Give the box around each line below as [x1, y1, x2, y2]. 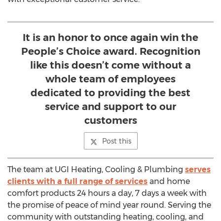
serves [185, 165, 211, 174]
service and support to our [45, 101, 176, 112]
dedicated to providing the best [31, 87, 190, 99]
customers [84, 114, 137, 126]
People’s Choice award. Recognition [21, 45, 200, 57]
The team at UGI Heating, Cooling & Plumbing [7, 165, 185, 174]
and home [147, 177, 190, 186]
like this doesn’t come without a [30, 59, 191, 71]
